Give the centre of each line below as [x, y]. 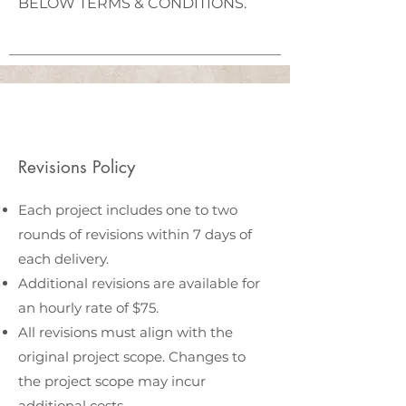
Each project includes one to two [128, 210]
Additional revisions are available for [139, 283]
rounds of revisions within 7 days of [135, 234]
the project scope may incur [112, 381]
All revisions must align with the [126, 332]
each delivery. [63, 259]
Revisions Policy [77, 167]
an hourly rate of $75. [88, 308]
